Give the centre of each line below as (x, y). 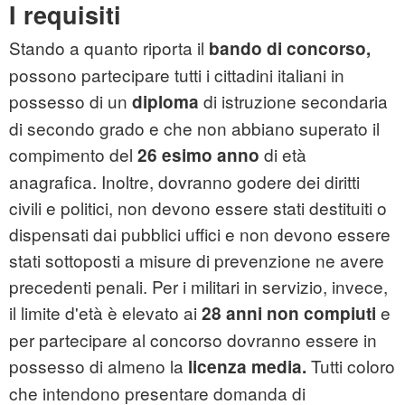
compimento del (73, 155)
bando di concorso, (287, 49)
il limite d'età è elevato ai (105, 313)
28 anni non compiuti (289, 314)
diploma (165, 102)
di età (283, 155)
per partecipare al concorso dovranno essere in (193, 340)
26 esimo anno (198, 155)
